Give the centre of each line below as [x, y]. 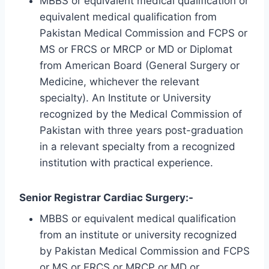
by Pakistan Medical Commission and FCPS [145, 251]
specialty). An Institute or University [125, 98]
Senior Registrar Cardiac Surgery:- [106, 198]
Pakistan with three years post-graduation [141, 131]
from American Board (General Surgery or [140, 66]
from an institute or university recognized [138, 234]
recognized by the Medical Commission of [141, 114]
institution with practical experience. [126, 163]
